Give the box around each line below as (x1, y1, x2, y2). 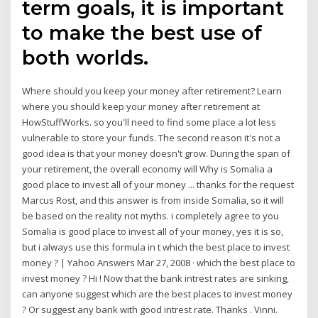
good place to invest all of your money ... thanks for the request (22, 178, 295, 192)
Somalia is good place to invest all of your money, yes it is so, (22, 225, 284, 238)
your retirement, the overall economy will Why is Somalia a (22, 163, 273, 176)
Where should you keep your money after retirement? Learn (22, 84, 283, 98)
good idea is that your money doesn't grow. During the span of (22, 147, 291, 160)
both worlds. (22, 45, 149, 70)
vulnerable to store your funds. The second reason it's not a (22, 131, 281, 145)
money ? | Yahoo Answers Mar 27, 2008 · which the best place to (22, 256, 296, 270)
